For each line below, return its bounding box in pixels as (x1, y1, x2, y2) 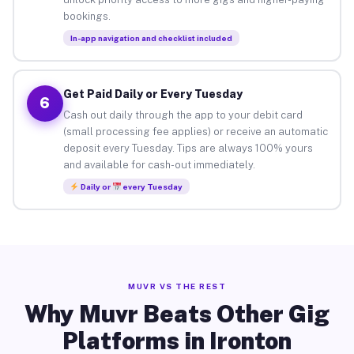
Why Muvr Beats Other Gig (24, 299, 330, 328)
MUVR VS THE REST (128, 281, 226, 291)
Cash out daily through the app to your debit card (62, 108, 303, 121)
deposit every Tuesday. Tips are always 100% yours (62, 141, 313, 154)
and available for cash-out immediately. (62, 158, 255, 171)
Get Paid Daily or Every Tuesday (62, 87, 243, 100)
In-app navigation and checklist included (70, 32, 232, 43)
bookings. (62, 9, 111, 22)
